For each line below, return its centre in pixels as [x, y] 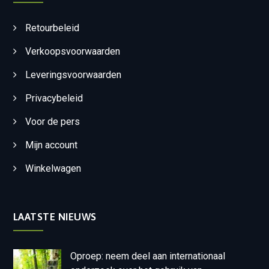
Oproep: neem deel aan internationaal [147, 256]
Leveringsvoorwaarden [73, 75]
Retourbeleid [52, 28]
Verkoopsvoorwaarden [72, 52]
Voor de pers [52, 122]
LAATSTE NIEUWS [55, 217]
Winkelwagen [53, 169]
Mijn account [51, 145]
